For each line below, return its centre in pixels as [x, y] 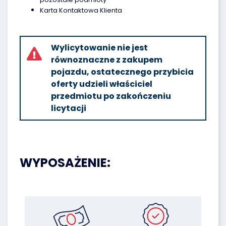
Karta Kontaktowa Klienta [81, 10]
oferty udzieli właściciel [102, 84]
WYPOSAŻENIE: [65, 163]
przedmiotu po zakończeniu [111, 96]
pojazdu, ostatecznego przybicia [122, 72]
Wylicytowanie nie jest [99, 48]
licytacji [69, 108]
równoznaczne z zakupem [107, 60]
